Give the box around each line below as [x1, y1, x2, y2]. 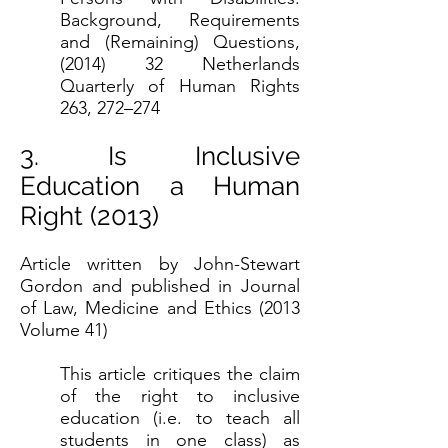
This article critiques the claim [60, 363, 300, 385]
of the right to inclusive [60, 385, 300, 407]
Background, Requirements [60, 9, 300, 31]
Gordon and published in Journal [20, 275, 300, 297]
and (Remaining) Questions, [60, 31, 300, 53]
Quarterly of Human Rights [60, 75, 300, 97]
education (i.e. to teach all [60, 407, 300, 429]
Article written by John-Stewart [20, 253, 300, 275]
